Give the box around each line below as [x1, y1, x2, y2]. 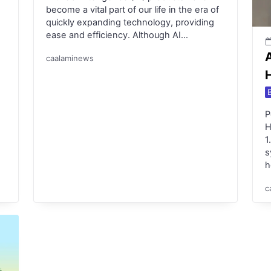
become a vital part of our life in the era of [45, 4, 219, 15]
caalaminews [45, 53, 94, 64]
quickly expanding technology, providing [45, 16, 214, 28]
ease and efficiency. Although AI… [45, 29, 188, 41]
